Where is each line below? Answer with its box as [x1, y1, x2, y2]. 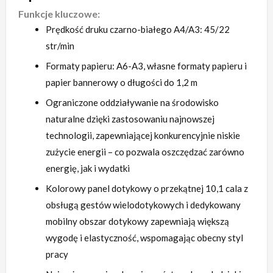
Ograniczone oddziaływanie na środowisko [46, 97, 219, 108]
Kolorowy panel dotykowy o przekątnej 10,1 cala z [46, 183, 248, 194]
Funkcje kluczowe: [18, 8, 100, 20]
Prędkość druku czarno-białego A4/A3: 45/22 [46, 24, 230, 35]
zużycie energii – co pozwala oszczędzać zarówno [46, 146, 244, 158]
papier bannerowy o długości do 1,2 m [46, 77, 197, 88]
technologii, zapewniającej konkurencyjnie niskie [46, 130, 240, 141]
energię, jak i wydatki [46, 163, 130, 174]
